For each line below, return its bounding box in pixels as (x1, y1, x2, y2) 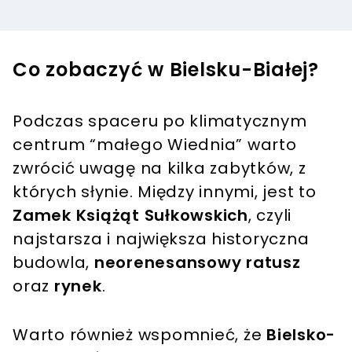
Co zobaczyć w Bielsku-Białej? (13, 56, 319, 82)
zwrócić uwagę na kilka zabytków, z (13, 156, 306, 179)
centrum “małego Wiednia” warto (13, 133, 297, 156)
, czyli (247, 203, 291, 226)
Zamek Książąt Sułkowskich (13, 203, 248, 226)
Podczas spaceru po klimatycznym (13, 109, 307, 132)
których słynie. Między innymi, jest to (13, 180, 317, 203)
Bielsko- (266, 323, 335, 346)
